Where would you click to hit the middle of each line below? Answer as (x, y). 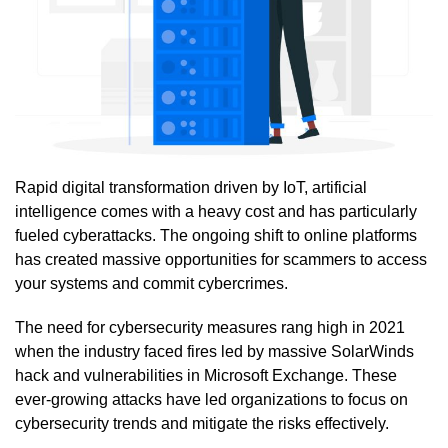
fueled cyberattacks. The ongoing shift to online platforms (216, 235)
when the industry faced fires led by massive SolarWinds (214, 351)
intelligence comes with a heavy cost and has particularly (216, 211)
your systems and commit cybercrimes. (151, 283)
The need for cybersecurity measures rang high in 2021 (210, 327)
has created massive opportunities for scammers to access (221, 259)
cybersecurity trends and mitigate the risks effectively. (202, 423)
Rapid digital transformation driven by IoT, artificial (191, 187)
